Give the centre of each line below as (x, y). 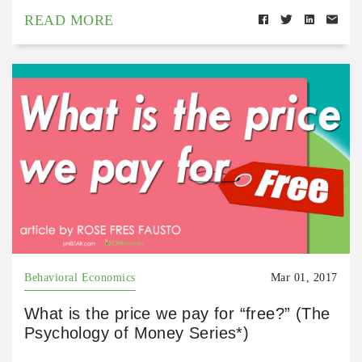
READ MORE (69, 20)
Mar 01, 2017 (304, 278)
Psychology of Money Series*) (137, 333)
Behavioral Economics (80, 278)
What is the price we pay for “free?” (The (177, 314)
